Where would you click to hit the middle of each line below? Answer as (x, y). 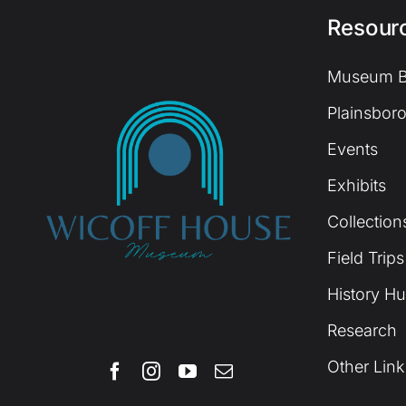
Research (362, 331)
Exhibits (356, 186)
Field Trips (365, 258)
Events (352, 150)
